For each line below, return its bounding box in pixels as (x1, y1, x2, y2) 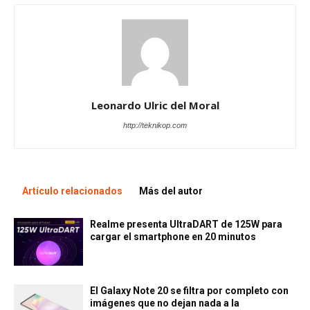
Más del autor (139, 185, 203, 197)
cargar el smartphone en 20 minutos (90, 230, 256, 242)
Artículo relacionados (22, 185, 122, 197)
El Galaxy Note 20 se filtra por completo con (90, 284, 289, 296)
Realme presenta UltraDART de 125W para (90, 218, 282, 230)
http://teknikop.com (123, 120, 187, 129)
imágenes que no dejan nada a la (90, 297, 239, 309)
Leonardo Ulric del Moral (91, 98, 219, 112)
